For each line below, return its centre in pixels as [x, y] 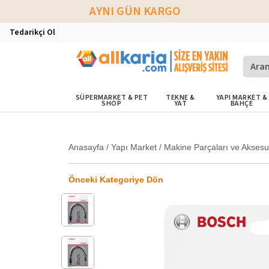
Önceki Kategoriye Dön [116, 180]
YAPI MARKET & [242, 98]
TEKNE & [180, 98]
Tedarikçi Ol [32, 32]
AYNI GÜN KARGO [134, 11]
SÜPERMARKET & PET [112, 98]
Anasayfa [86, 147]
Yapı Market [134, 147]
